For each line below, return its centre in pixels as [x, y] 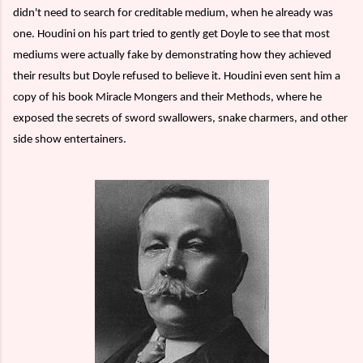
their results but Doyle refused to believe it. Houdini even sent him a [177, 77]
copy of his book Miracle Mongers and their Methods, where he [167, 98]
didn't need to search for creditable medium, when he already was [173, 14]
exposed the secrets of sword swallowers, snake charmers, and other [180, 119]
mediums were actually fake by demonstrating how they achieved [172, 56]
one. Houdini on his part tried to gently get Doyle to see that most [171, 35]
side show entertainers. [70, 140]
